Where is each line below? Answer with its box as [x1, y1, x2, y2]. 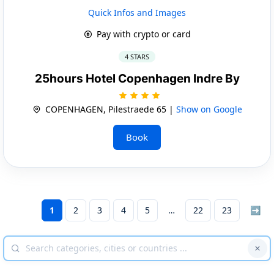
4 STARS [125, 51, 149, 61]
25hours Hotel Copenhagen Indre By [34, 71, 240, 86]
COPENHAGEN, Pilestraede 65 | [42, 103, 176, 115]
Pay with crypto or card [94, 28, 191, 40]
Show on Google [176, 103, 242, 115]
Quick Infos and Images [88, 6, 186, 18]
